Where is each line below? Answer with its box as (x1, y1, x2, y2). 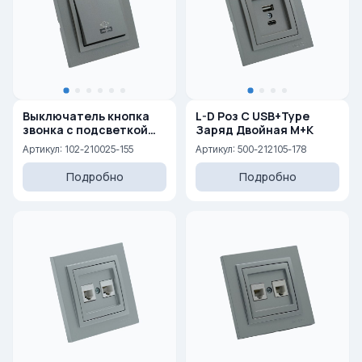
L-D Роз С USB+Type (196, 108, 309, 124)
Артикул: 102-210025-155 (23, 143, 133, 155)
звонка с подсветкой (23, 122, 76, 137)
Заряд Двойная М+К (236, 122, 314, 137)
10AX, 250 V (23, 136, 86, 151)
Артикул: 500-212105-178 (196, 143, 306, 155)
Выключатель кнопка (23, 108, 149, 124)
